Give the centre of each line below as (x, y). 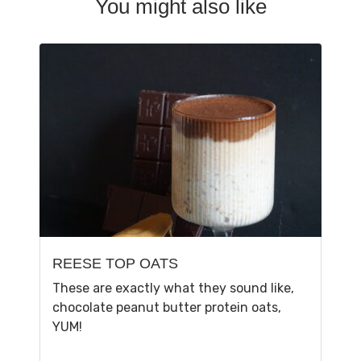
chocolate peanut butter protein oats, (167, 308)
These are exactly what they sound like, (173, 288)
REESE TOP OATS (115, 264)
